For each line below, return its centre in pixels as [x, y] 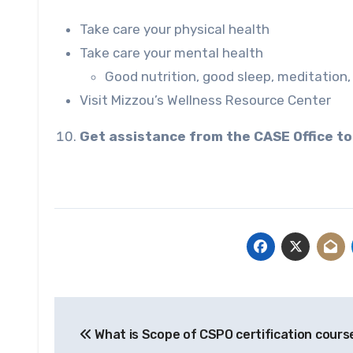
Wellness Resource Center [249, 100]
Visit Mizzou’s [123, 100]
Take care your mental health [171, 52]
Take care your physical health [175, 29]
